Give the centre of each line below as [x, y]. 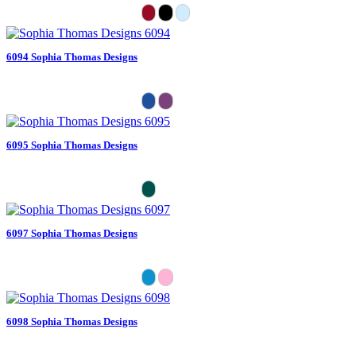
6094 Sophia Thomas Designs [72, 56]
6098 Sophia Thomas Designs [72, 321]
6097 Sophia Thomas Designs [72, 233]
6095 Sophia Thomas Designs [72, 145]
